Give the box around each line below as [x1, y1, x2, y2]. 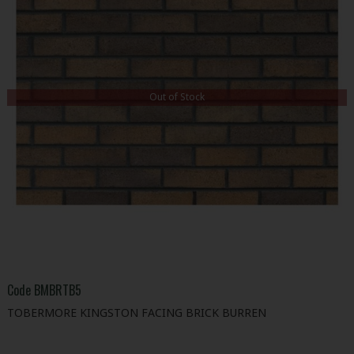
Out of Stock [149, 90, 205, 104]
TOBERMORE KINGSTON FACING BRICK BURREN [6, 304, 266, 320]
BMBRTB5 [33, 280, 81, 299]
